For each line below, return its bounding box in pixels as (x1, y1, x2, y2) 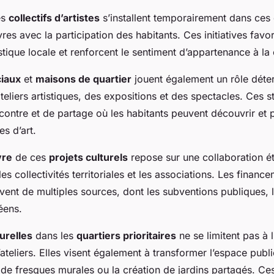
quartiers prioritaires (76, 229, 176, 242)
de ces (12, 151, 49, 164)
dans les (32, 229, 76, 242)
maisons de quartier (35, 73, 131, 86)
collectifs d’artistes (9, 12, 100, 24)
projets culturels (49, 151, 128, 164)
